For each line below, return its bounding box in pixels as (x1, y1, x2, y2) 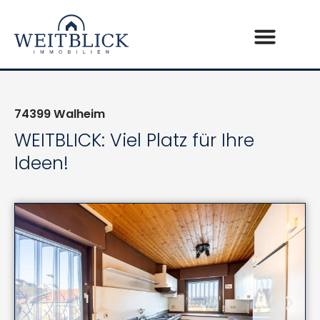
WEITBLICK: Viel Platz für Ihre (14, 128, 254, 154)
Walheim (51, 106, 105, 123)
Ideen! (14, 151, 69, 176)
